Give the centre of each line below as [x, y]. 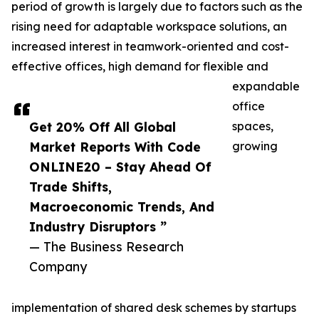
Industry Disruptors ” [98, 227]
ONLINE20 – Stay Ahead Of [120, 167]
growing [255, 146]
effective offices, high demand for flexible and [140, 67]
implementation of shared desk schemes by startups [154, 308]
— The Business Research [106, 247]
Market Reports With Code [115, 147]
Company [58, 267]
